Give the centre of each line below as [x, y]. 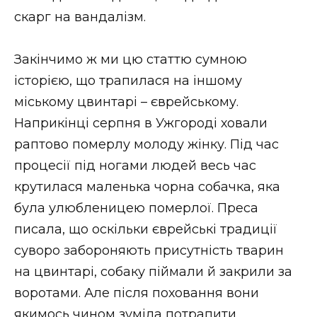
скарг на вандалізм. [80, 17]
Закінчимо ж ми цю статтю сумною [131, 60]
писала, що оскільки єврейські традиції [146, 230]
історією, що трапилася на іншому [128, 81]
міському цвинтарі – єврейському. [126, 102]
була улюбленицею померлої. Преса [136, 208]
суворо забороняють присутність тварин [149, 251]
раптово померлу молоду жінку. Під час [146, 145]
